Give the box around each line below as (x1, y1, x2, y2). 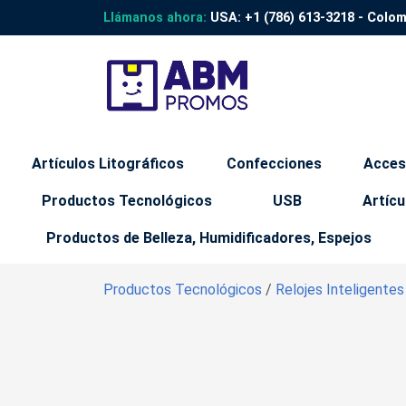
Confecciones (226, 155, 322, 172)
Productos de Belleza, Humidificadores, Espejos (46, 229, 372, 246)
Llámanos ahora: (103, 10, 207, 25)
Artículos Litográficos (32, 155, 185, 172)
